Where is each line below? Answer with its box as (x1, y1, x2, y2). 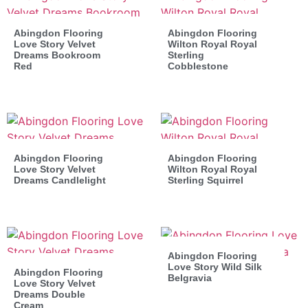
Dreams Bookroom (14, 49, 100, 60)
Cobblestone (168, 60, 228, 71)
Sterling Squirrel (168, 174, 243, 186)
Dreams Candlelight (14, 174, 106, 186)
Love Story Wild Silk (168, 261, 262, 272)
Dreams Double (14, 288, 85, 300)
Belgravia (168, 272, 212, 283)
